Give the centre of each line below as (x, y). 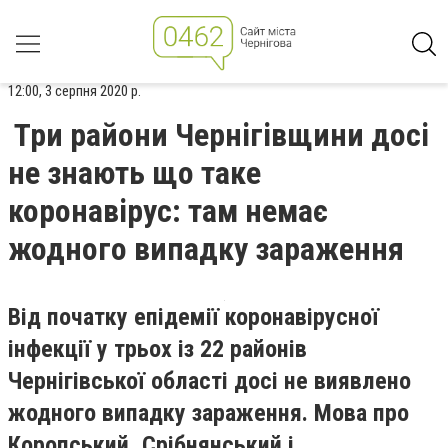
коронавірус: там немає (168, 211)
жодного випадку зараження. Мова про (208, 413)
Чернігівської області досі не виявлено (209, 381)
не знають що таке (134, 173)
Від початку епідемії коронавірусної (193, 317)
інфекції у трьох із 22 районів (157, 349)
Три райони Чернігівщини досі (221, 135)
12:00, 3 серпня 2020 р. (74, 91)
